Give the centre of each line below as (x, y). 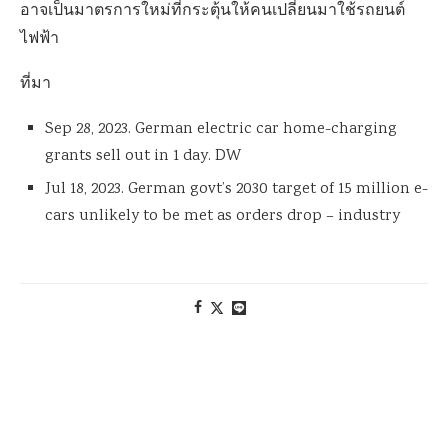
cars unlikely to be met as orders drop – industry (222, 217)
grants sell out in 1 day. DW (143, 157)
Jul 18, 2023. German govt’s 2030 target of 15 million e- (236, 190)
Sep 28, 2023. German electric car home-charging (221, 130)
